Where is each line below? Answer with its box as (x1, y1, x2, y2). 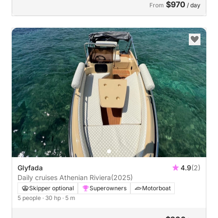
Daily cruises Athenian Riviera (18, 173, 111, 182)
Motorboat (142, 184, 171, 192)
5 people (18, 194, 42, 201)
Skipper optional (29, 184, 74, 192)
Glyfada (18, 163, 43, 172)
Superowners (90, 184, 127, 192)
